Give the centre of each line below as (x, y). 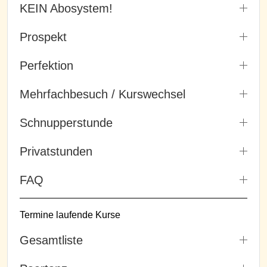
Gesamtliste (51, 240)
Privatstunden (56, 151)
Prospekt (43, 37)
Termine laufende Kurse (70, 215)
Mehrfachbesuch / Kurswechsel (103, 94)
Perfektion (46, 65)
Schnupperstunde (66, 122)
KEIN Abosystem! (66, 8)
